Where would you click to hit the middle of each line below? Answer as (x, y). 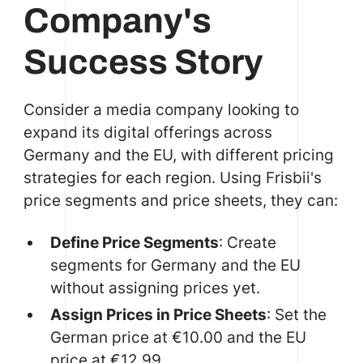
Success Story (143, 62)
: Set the (297, 314)
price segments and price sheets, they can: (180, 200)
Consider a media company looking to (161, 109)
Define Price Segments (135, 242)
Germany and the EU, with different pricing (178, 154)
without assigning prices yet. (156, 287)
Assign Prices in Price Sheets (159, 314)
